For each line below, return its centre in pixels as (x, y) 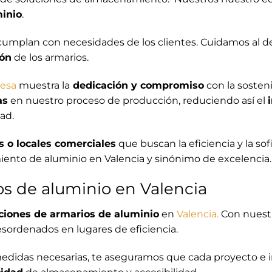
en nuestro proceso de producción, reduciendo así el (138, 100)
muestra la (43, 85)
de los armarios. (50, 57)
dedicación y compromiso (137, 85)
